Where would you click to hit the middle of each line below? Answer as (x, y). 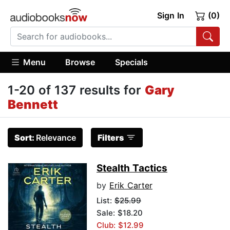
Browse (80, 62)
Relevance (56, 138)
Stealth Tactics (132, 168)
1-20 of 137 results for (76, 90)
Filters (111, 138)
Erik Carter (131, 186)
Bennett (33, 105)
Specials (131, 62)
